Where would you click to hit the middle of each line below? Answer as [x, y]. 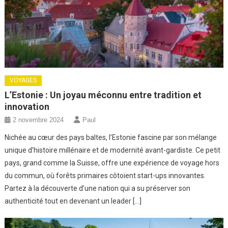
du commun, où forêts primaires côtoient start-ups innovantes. [105, 176]
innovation [27, 107]
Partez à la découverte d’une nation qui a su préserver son [98, 189]
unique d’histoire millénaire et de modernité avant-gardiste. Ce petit [113, 150]
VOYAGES [23, 81]
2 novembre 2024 [38, 120]
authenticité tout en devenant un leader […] [73, 201]
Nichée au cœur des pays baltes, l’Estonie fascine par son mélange [111, 138]
